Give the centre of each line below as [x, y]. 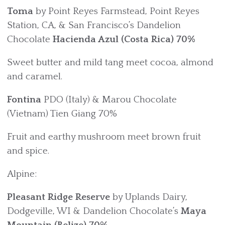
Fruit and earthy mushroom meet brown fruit [104, 137]
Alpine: [22, 174]
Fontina [25, 100]
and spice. [28, 151]
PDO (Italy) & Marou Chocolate [110, 100]
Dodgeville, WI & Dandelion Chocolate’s [94, 211]
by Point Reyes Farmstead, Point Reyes [116, 11]
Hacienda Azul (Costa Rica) [113, 39]
